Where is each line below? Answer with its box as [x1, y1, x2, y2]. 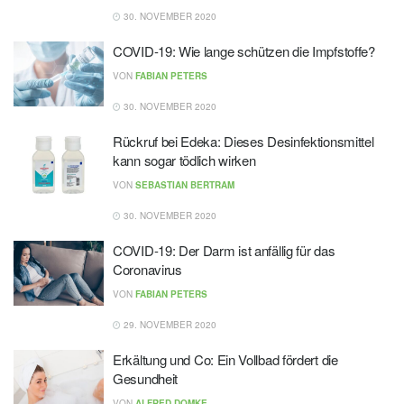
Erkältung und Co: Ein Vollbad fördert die [113, 350, 338, 369]
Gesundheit [113, 369, 178, 388]
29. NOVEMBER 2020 [121, 318, 216, 331]
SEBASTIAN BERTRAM [135, 179, 234, 191]
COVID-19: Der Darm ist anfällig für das [113, 241, 335, 260]
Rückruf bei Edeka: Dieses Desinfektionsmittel [113, 132, 374, 151]
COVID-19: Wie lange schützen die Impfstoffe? [113, 41, 375, 60]
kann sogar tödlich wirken [113, 151, 256, 170]
